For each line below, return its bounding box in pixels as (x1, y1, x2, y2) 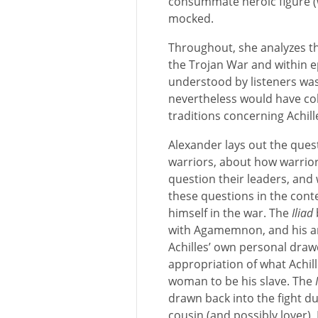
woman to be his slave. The (168, 273, 315, 289)
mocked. (168, 11, 214, 26)
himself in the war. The (168, 205, 292, 221)
